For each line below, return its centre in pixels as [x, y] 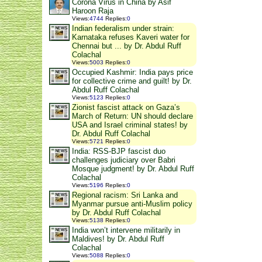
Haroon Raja [93, 11]
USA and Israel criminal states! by [130, 125]
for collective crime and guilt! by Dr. [132, 81]
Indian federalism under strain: [123, 29]
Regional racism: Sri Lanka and [125, 195]
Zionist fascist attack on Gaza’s [126, 108]
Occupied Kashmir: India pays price [132, 73]
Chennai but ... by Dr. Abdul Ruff [127, 46]
